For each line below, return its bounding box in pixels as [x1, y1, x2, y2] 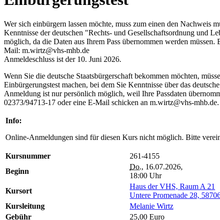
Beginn [5, 166, 29, 175]
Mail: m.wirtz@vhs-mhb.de [4, 46, 89, 55]
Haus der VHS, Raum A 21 [130, 182, 215, 191]
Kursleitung [5, 201, 45, 210]
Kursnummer [5, 151, 51, 160]
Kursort [5, 186, 32, 195]
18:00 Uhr [130, 171, 162, 180]
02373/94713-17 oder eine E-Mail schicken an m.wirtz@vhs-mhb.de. [4, 98, 219, 107]
